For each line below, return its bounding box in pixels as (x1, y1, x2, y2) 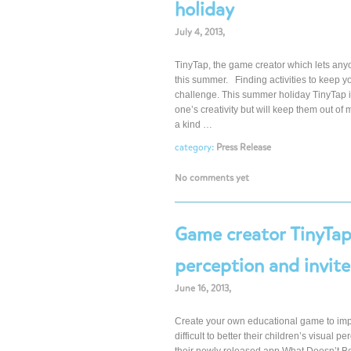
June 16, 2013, (175, 282, 231, 295)
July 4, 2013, (175, 26, 225, 38)
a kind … (175, 119, 212, 130)
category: (175, 141, 216, 154)
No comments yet (175, 172, 249, 184)
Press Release (216, 141, 271, 154)
